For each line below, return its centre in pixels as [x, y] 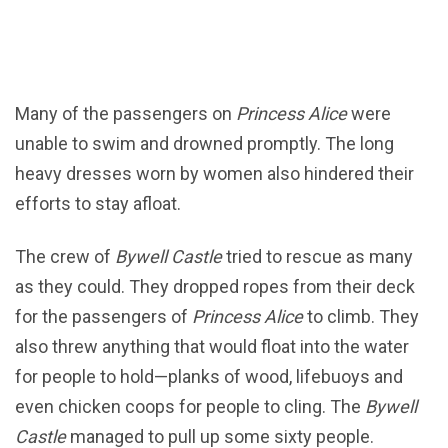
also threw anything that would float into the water [212, 347]
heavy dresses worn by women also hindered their [214, 174]
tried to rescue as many [317, 257]
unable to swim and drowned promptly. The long [204, 144]
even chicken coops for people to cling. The [188, 407]
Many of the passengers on [125, 114]
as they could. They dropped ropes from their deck [215, 287]
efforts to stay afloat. [98, 204]
